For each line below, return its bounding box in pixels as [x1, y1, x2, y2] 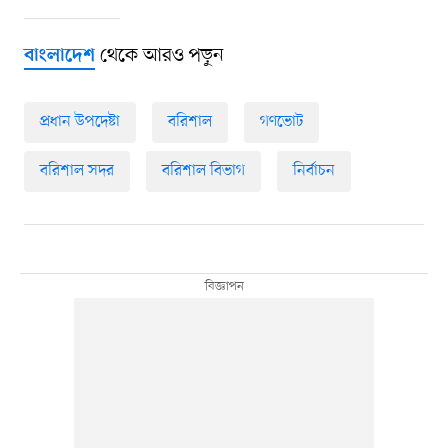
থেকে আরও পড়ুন [94, 43, 224, 70]
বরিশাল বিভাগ [161, 160, 245, 183]
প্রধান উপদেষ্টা [39, 111, 120, 134]
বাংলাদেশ [23, 45, 95, 69]
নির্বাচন [292, 160, 335, 183]
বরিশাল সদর [39, 160, 114, 183]
